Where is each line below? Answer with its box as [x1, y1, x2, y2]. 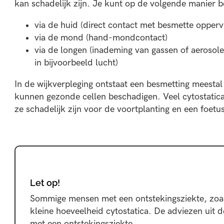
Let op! [30, 177, 60, 188]
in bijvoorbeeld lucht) [34, 57, 118, 68]
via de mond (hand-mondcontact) [34, 32, 167, 43]
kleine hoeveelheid [30, 205, 106, 216]
